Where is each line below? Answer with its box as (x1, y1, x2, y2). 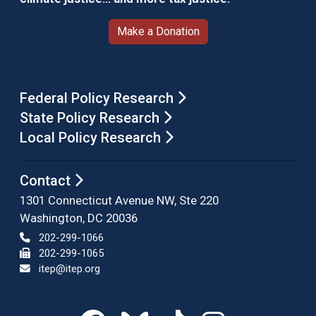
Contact (20, 171, 74, 189)
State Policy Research (20, 109, 163, 126)
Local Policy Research (20, 128, 164, 146)
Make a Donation (116, 24, 200, 38)
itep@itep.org (39, 262, 100, 275)
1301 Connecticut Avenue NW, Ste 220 (20, 193, 219, 207)
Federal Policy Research (20, 89, 177, 107)
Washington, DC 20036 (20, 210, 138, 225)
